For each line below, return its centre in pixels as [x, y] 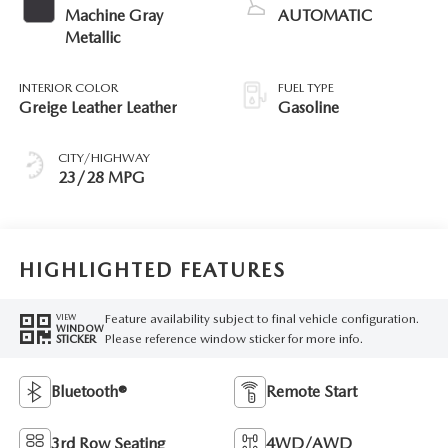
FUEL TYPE [306, 88]
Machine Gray [113, 16]
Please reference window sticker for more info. [233, 338]
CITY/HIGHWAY [103, 158]
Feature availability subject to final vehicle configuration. [261, 318]
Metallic [92, 38]
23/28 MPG [101, 178]
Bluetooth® [88, 392]
